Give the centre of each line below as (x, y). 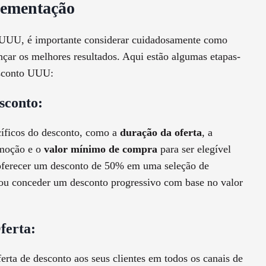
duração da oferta (161, 133)
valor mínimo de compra (101, 149)
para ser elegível (194, 149)
